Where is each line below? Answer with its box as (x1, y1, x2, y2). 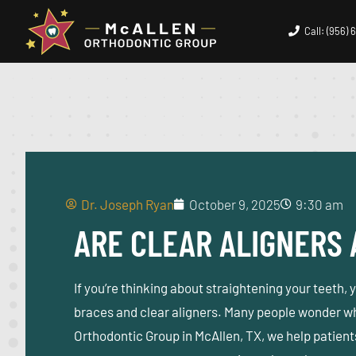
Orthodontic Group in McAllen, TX (74, 327, 261, 343)
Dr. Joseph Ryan (81, 195, 174, 212)
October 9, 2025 (189, 195, 281, 212)
